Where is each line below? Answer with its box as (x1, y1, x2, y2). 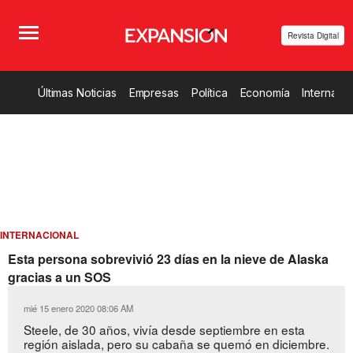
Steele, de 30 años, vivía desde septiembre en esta (24, 321, 305, 338)
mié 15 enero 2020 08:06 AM (24, 302, 133, 314)
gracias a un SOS (8, 268, 111, 286)
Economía (240, 86, 290, 99)
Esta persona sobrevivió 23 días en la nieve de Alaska (8, 250, 329, 268)
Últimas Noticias (38, 86, 117, 99)
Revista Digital (287, 29, 339, 41)
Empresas (128, 86, 179, 99)
